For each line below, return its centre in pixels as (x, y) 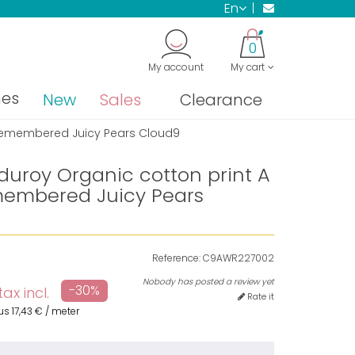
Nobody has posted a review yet (208, 281)
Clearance (221, 99)
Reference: (176, 258)
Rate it (259, 296)
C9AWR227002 (238, 258)
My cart (248, 67)
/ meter (63, 311)
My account (176, 67)
